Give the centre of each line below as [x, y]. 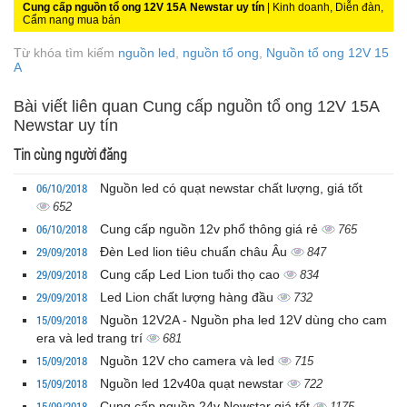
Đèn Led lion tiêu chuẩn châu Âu [195, 252]
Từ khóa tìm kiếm [66, 53]
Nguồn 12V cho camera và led [189, 361]
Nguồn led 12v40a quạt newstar [194, 384]
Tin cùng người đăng [70, 154]
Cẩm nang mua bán [72, 20]
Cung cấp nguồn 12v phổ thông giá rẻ [211, 229]
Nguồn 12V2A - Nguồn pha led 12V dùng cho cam [243, 320]
